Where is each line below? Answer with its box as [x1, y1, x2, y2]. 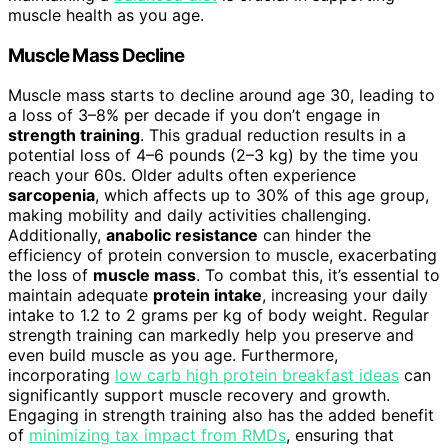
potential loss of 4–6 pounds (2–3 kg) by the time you [8, 145, 418, 166]
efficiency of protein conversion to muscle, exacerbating [8, 245, 437, 266]
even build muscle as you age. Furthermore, [8, 345, 338, 366]
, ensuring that [286, 425, 394, 446]
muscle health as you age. [8, 4, 204, 25]
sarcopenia [8, 185, 95, 206]
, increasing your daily [262, 285, 428, 306]
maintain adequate [8, 285, 153, 306]
